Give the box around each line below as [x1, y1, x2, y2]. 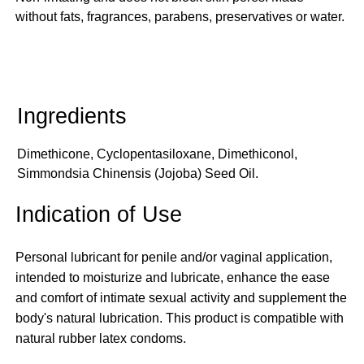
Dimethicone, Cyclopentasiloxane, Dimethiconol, [16, 146, 297, 161]
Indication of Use [15, 201, 183, 227]
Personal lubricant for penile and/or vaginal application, [15, 250, 333, 265]
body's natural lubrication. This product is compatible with [15, 311, 344, 326]
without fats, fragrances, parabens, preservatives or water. [15, 9, 345, 24]
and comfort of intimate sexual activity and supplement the [15, 291, 348, 305]
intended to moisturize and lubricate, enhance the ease [15, 271, 331, 285]
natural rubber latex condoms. [15, 331, 187, 346]
